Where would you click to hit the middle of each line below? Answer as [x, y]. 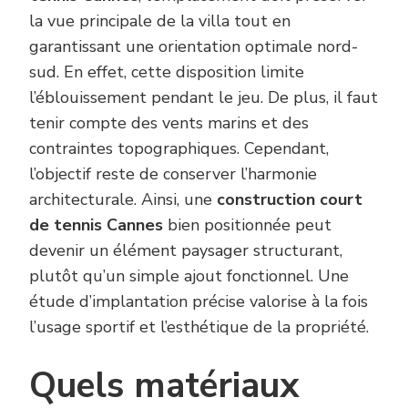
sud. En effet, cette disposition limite [167, 72]
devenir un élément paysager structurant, [186, 251]
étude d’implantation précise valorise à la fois [199, 302]
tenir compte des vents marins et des [169, 123]
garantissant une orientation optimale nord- [194, 47]
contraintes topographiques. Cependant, [179, 149]
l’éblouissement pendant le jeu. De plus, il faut [204, 98]
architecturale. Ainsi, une [123, 200]
